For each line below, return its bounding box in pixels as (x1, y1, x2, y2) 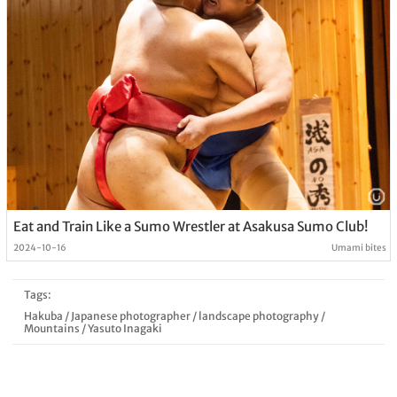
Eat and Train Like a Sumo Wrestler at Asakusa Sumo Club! (12, 218, 368, 235)
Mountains (23, 322, 80, 335)
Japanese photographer (70, 309, 191, 323)
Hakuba (23, 309, 63, 323)
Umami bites (331, 242, 387, 253)
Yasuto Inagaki (87, 322, 162, 335)
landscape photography (198, 309, 319, 323)
